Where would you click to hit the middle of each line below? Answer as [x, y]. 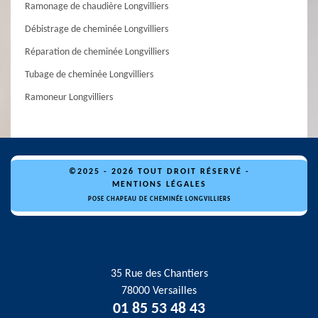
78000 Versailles [159, 291]
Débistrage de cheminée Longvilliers [97, 29]
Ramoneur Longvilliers [69, 98]
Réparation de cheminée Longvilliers [97, 52]
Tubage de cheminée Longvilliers [89, 75]
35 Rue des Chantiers [159, 274]
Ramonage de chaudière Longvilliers [97, 7]
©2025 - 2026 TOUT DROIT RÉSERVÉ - [159, 172]
